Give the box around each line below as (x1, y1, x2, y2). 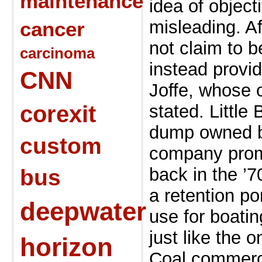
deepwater (20, 197, 146, 226)
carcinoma (20, 45, 95, 61)
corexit (20, 101, 96, 127)
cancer (20, 18, 85, 40)
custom (20, 133, 102, 158)
